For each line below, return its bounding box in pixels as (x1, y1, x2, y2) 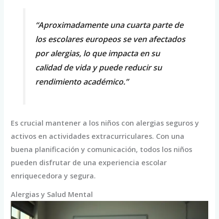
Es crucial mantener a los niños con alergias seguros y (11, 118, 199, 128)
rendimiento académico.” (35, 76, 128, 87)
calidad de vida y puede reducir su (35, 62, 162, 73)
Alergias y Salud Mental (11, 189, 93, 199)
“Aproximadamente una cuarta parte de (35, 20, 183, 30)
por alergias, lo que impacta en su (35, 48, 160, 59)
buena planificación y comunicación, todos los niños (11, 144, 193, 154)
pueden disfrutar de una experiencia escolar (11, 157, 167, 168)
